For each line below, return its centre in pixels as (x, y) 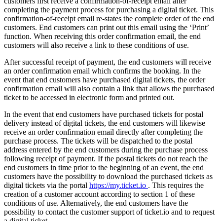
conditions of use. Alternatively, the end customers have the (96, 203)
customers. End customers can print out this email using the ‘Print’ (106, 27)
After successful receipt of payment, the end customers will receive (108, 62)
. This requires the (176, 185)
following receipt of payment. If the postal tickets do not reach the (106, 158)
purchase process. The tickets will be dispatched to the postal (98, 141)
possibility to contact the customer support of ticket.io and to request (109, 212)
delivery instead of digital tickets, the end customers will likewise (105, 123)
